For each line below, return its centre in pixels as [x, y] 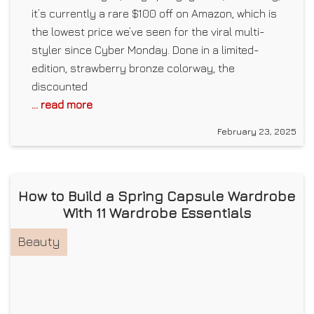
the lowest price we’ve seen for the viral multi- [148, 32]
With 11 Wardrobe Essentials [157, 213]
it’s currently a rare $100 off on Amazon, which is [154, 13]
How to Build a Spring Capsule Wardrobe [157, 196]
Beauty [39, 241]
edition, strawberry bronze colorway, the [133, 68]
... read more [62, 104]
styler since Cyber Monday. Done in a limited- [145, 50]
